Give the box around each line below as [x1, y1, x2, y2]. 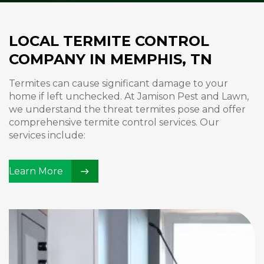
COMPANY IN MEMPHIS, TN [9, 51, 212, 68]
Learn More [9, 166, 63, 177]
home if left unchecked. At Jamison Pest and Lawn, [9, 91, 249, 102]
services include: [9, 130, 85, 141]
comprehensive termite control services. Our [9, 117, 219, 128]
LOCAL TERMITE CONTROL [9, 32, 209, 49]
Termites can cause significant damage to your [9, 78, 228, 89]
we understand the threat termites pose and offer [9, 104, 246, 115]
